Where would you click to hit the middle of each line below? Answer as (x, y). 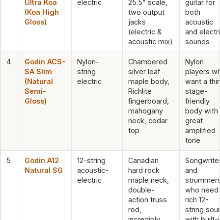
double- (141, 190)
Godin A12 (42, 160)
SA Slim (38, 71)
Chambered (148, 61)
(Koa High (42, 12)
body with (202, 110)
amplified (200, 130)
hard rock (144, 170)
